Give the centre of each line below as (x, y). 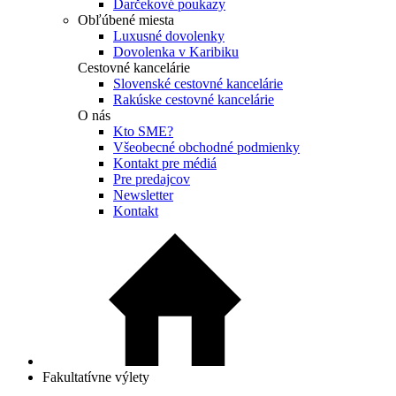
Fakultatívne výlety (96, 377)
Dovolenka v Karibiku (176, 52)
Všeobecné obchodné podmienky (206, 148)
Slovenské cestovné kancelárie (198, 84)
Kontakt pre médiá (165, 164)
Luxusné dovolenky (169, 36)
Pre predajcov (152, 179)
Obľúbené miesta (126, 20)
